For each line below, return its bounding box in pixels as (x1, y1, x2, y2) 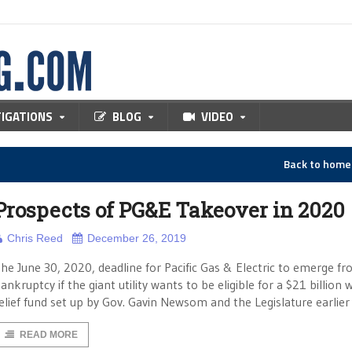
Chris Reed (7, 232, 63, 244)
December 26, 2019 (87, 232, 186, 244)
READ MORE (20, 329, 78, 340)
